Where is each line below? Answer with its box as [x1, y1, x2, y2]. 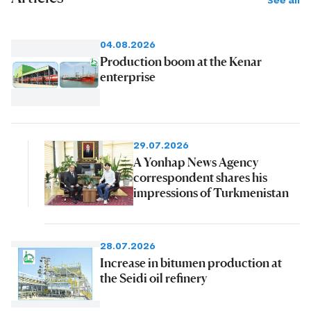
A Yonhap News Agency [133, 153, 258, 169]
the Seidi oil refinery [100, 269, 207, 285]
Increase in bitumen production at [100, 254, 282, 270]
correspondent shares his [133, 169, 267, 185]
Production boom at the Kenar [100, 53, 262, 69]
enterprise [100, 68, 155, 84]
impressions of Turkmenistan [133, 184, 289, 200]
